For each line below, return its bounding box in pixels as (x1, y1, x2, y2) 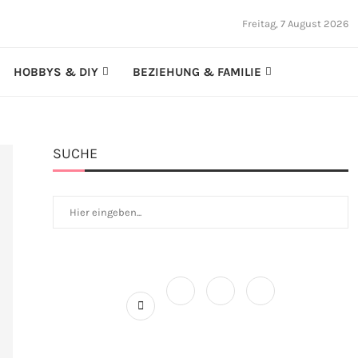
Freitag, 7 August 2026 (242, 18, 348, 30)
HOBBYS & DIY (13, 65, 98, 79)
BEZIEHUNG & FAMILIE (132, 65, 261, 79)
